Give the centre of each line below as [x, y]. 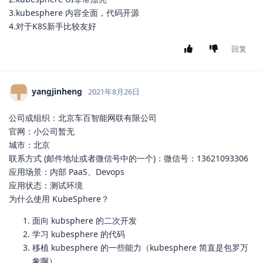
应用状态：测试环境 [46, 186]
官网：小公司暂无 [42, 131]
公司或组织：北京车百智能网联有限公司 [83, 118]
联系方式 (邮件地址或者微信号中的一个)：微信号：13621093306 [129, 159]
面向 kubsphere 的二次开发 [85, 221]
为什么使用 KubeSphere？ [59, 199]
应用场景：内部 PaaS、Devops [67, 172]
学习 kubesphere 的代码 [79, 234]
